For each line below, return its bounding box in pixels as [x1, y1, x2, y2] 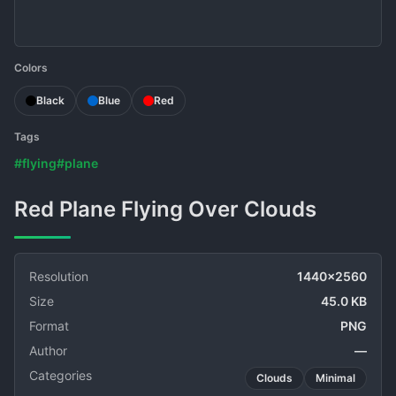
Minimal [316, 371, 355, 385]
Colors [14, 61, 48, 74]
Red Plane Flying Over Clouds [28, 196, 316, 222]
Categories [29, 368, 92, 383]
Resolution [29, 269, 88, 284]
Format [29, 318, 69, 333]
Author [29, 343, 67, 358]
